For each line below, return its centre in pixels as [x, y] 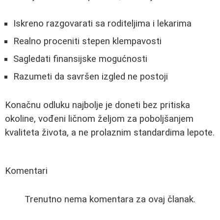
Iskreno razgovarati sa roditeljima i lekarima [102, 24]
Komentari [26, 171]
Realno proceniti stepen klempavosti [87, 41]
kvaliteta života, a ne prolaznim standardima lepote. [110, 132]
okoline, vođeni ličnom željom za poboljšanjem [99, 119]
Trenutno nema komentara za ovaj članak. [110, 199]
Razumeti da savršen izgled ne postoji [91, 77]
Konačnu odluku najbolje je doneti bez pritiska [97, 105]
